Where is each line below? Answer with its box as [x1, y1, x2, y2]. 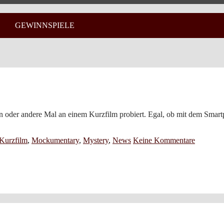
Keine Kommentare [133, 136, 195, 145]
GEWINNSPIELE [15, 21, 74, 29]
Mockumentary [31, 136, 79, 145]
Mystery [83, 136, 108, 145]
